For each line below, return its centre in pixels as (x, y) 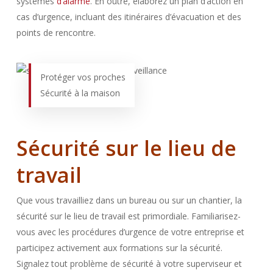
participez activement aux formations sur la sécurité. (119, 248)
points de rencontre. (56, 33)
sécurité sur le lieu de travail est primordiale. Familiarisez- (128, 216)
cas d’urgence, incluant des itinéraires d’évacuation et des (129, 17)
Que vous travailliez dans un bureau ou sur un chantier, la (129, 200)
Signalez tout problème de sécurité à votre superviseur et (129, 264)
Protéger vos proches (83, 77)
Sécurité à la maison (80, 93)
